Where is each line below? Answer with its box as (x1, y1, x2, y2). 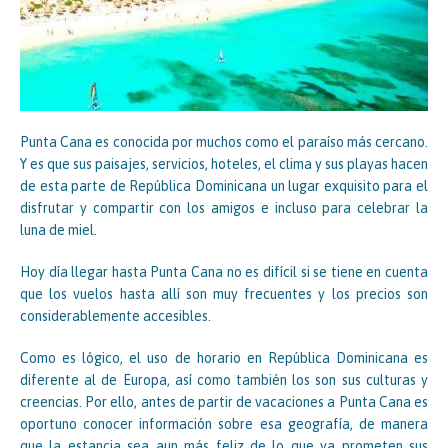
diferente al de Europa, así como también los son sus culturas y (20, 372, 428, 389)
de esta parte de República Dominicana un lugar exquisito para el (20, 178, 428, 195)
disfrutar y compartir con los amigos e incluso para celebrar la (20, 200, 428, 217)
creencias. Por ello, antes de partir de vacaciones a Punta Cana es (20, 394, 428, 411)
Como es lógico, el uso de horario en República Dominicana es (20, 350, 428, 367)
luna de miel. (20, 222, 97, 239)
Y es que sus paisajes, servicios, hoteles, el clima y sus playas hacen (20, 156, 428, 173)
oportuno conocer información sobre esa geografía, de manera (20, 416, 428, 433)
